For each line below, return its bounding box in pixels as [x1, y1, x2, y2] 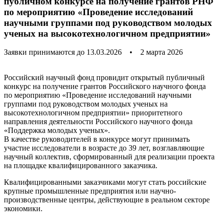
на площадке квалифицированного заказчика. [4, 161, 157, 170]
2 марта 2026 [140, 48, 183, 57]
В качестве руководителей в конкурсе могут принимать [4, 135, 190, 144]
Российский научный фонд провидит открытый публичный [4, 73, 205, 82]
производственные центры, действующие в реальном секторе [4, 196, 210, 204]
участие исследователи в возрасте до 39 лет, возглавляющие [4, 144, 204, 153]
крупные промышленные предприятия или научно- [4, 187, 176, 196]
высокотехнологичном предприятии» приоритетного [4, 109, 182, 117]
